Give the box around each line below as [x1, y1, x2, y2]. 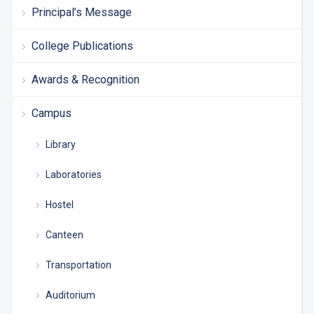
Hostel [45, 198, 74, 210]
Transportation [45, 259, 111, 271]
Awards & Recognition [31, 72, 139, 86]
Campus [31, 106, 71, 120]
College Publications [31, 39, 133, 53]
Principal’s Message [31, 5, 132, 19]
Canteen [45, 228, 83, 240]
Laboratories [45, 168, 102, 180]
